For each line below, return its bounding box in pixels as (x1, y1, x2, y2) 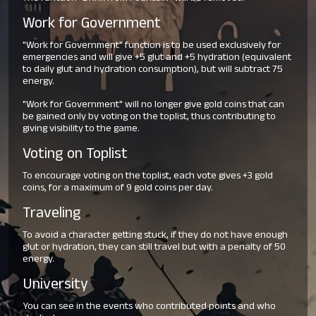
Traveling (23, 201, 81, 228)
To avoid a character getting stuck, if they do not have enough (23, 226, 288, 245)
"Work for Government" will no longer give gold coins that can (23, 96, 284, 114)
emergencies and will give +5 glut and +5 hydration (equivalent (23, 49, 291, 67)
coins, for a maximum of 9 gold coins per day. (23, 179, 213, 197)
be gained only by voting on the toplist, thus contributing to (23, 108, 276, 126)
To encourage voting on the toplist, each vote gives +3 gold (23, 167, 273, 186)
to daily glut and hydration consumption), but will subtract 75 (23, 61, 283, 79)
